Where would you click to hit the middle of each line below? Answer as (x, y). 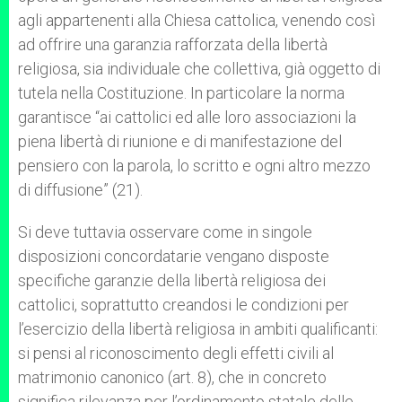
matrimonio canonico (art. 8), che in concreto (172, 377)
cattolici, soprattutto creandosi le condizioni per (184, 305)
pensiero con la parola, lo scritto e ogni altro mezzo (194, 166)
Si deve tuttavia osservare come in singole (165, 232)
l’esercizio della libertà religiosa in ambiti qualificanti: (198, 329)
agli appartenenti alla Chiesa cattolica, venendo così (197, 20)
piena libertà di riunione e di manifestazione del (180, 141)
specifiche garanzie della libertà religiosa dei (172, 280)
